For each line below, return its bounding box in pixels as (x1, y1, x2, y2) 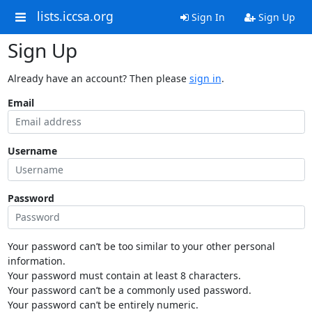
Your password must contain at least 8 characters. (7, 268, 241, 282)
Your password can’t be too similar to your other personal (7, 239, 275, 253)
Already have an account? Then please (7, 72, 189, 85)
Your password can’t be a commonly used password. (7, 283, 251, 297)
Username (7, 143, 57, 157)
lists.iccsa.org (36, 8, 114, 25)
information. (7, 253, 65, 267)
